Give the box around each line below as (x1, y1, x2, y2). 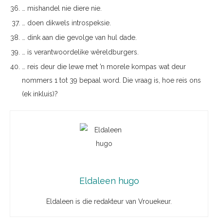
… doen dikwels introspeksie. (22, 19, 111, 27)
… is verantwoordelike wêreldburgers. (22, 48, 139, 56)
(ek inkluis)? (22, 90, 58, 98)
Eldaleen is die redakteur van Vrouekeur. (46, 198, 172, 205)
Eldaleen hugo (79, 176, 139, 186)
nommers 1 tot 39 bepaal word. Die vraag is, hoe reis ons (22, 76, 201, 84)
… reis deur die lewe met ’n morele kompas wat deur (22, 63, 186, 71)
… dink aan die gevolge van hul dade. (22, 34, 137, 41)
